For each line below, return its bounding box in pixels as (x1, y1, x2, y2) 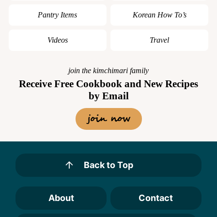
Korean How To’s (132, 10, 186, 19)
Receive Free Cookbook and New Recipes (19, 77, 198, 90)
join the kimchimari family (68, 66, 149, 75)
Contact (139, 192, 173, 203)
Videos (47, 35, 68, 44)
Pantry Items (38, 10, 77, 19)
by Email (88, 90, 129, 102)
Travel (150, 35, 170, 44)
